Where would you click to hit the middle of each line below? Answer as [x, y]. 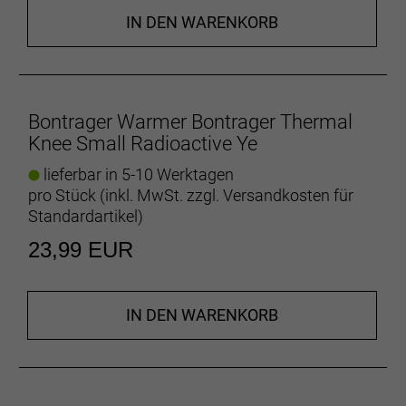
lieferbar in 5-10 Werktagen [137, 174]
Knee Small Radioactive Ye [143, 143]
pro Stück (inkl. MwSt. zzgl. [126, 195]
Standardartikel [83, 216]
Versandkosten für [288, 195]
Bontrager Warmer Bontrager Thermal [190, 121]
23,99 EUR [81, 249]
